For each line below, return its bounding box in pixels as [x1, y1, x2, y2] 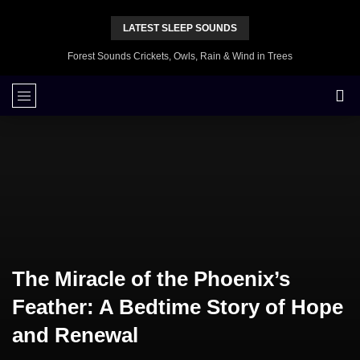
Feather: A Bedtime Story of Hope [12, 295, 343, 319]
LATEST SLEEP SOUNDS [123, 22, 237, 34]
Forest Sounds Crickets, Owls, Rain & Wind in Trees [67, 51, 292, 62]
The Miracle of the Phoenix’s [12, 267, 290, 291]
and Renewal [12, 323, 138, 347]
